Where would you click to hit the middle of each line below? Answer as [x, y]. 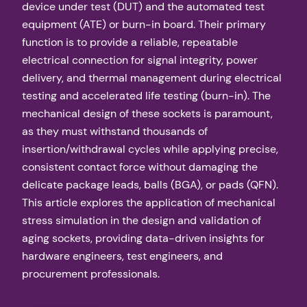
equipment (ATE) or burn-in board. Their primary [144, 25]
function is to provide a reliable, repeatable [130, 42]
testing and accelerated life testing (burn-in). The [146, 96]
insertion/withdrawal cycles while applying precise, [150, 149]
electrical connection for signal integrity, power [140, 60]
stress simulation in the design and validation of [142, 221]
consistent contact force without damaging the [140, 167]
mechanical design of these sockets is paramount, [147, 114]
